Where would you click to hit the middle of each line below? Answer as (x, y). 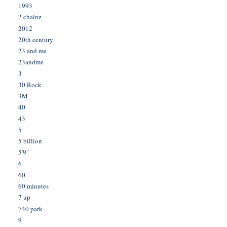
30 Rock (30, 84)
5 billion (30, 141)
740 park (31, 209)
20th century (36, 39)
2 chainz (30, 17)
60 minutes (34, 186)
